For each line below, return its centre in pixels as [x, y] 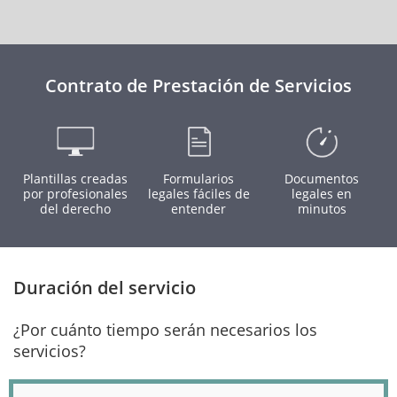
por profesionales [75, 194]
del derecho [75, 209]
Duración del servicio [105, 288]
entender [198, 209]
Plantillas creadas [75, 179]
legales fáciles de [198, 194]
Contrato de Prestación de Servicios [198, 86]
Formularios [198, 179]
